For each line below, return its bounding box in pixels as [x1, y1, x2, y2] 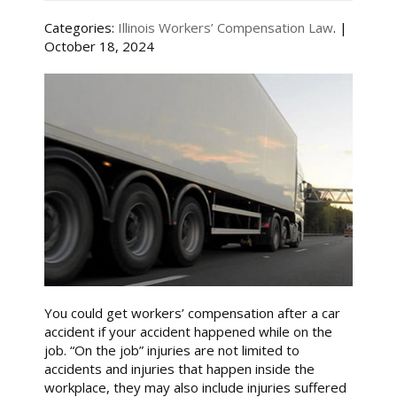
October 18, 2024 [44, 37, 154, 55]
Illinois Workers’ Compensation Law [118, 19, 333, 36]
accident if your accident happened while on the [44, 322, 332, 340]
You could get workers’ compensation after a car [44, 303, 340, 322]
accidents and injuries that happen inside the [44, 359, 315, 378]
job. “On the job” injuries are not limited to [44, 340, 300, 359]
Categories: [44, 19, 118, 36]
